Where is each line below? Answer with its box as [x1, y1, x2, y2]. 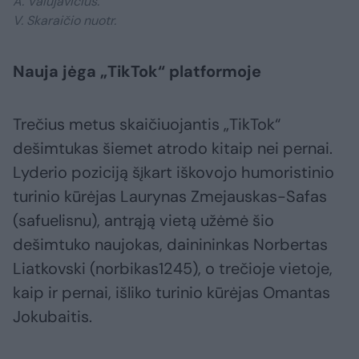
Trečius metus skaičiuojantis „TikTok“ [13, 114, 280, 135]
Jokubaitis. [13, 306, 92, 328]
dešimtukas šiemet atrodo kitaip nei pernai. [13, 138, 333, 159]
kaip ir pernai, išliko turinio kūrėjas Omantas [13, 282, 330, 304]
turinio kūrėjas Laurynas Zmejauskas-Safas [13, 186, 327, 208]
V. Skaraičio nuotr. [13, 12, 116, 30]
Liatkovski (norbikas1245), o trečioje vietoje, [13, 258, 333, 280]
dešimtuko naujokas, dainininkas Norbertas [13, 234, 328, 256]
